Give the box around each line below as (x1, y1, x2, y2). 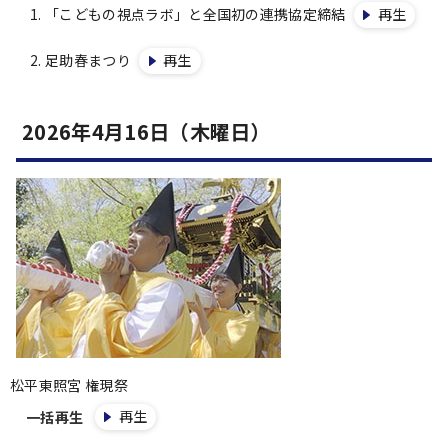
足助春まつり (45, 50, 131, 70)
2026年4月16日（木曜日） (22, 117, 271, 146)
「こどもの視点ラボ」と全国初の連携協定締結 (45, 4, 346, 24)
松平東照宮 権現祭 (10, 375, 128, 395)
